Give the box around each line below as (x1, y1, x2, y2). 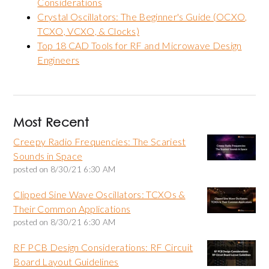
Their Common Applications (13, 203, 131, 215)
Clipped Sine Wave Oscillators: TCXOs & (13, 189, 186, 201)
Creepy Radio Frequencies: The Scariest (13, 136, 186, 148)
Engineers (37, 54, 80, 66)
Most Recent (13, 115, 89, 130)
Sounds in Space (13, 150, 83, 162)
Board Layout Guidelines (13, 256, 119, 268)
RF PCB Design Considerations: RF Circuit (13, 241, 193, 253)
